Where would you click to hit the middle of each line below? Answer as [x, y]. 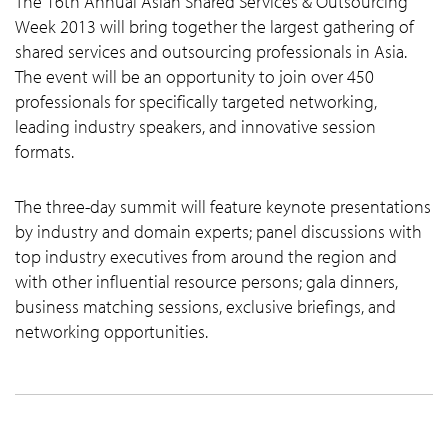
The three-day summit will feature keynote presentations [223, 206]
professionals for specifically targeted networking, [196, 101]
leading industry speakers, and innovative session [195, 126]
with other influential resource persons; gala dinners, [206, 281]
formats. [44, 151]
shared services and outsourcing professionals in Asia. [211, 51]
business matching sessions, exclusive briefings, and [205, 306]
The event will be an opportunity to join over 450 [194, 76]
